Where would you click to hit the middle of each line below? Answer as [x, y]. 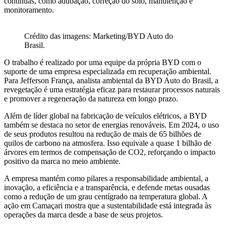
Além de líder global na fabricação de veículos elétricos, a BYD [105, 116]
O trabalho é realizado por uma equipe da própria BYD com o [103, 63]
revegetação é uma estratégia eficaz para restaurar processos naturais [112, 90]
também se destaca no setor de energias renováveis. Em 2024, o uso [111, 125]
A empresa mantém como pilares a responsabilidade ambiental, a [106, 179]
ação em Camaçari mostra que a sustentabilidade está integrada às [108, 206]
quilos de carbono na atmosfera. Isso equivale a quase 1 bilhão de [108, 143]
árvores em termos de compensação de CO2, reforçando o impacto [110, 152]
